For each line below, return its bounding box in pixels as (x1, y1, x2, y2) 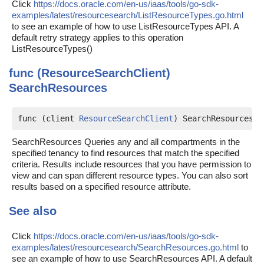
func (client (18, 114, 79, 123)
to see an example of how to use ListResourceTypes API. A (12, 21, 239, 31)
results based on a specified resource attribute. (12, 181, 191, 192)
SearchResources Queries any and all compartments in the (12, 137, 240, 147)
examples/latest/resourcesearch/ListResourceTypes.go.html (12, 10, 243, 20)
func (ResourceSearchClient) (9, 67, 170, 80)
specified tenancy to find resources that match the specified (12, 148, 239, 158)
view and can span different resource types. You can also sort (12, 170, 248, 180)
